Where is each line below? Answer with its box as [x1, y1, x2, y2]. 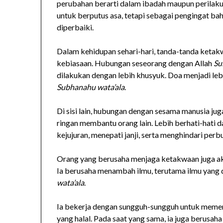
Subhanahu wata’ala [57, 82, 125, 92]
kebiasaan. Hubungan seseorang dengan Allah [57, 58, 214, 68]
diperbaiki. [57, 22, 94, 32]
